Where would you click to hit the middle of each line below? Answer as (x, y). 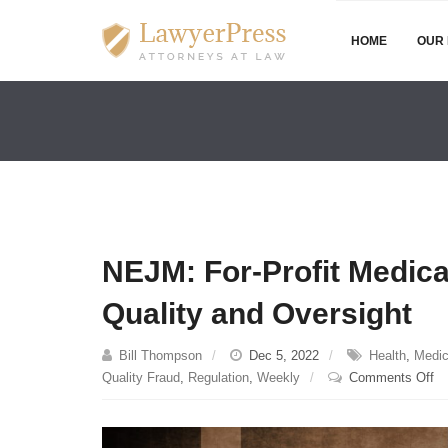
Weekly (278, 377)
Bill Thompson (160, 355)
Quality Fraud (141, 377)
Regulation (218, 377)
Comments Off (391, 377)
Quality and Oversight (257, 313)
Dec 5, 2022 (284, 355)
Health (387, 355)
